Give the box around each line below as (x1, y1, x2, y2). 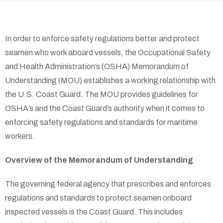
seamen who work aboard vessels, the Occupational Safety (5, 48, 211, 57)
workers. (5, 132, 35, 141)
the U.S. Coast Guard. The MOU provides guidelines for (5, 90, 198, 99)
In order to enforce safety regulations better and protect (5, 34, 200, 43)
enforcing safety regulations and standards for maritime (5, 118, 198, 127)
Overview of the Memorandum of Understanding (5, 156, 193, 165)
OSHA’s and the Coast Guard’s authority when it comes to (5, 104, 205, 113)
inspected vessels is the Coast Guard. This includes (5, 208, 183, 217)
